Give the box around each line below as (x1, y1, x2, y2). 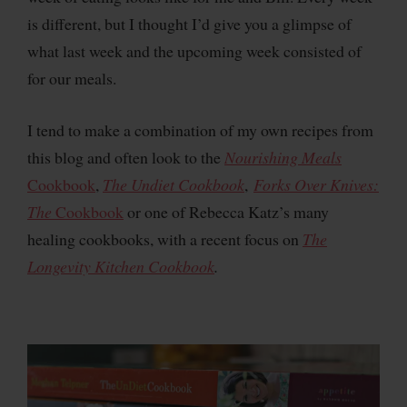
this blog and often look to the (27, 145, 224, 168)
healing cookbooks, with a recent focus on (27, 227, 303, 250)
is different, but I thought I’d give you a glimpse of (27, 12, 352, 35)
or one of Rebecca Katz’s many (124, 200, 329, 223)
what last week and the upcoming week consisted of (27, 39, 362, 62)
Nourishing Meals (224, 145, 342, 168)
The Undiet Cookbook (103, 173, 244, 195)
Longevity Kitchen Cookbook (27, 254, 214, 277)
